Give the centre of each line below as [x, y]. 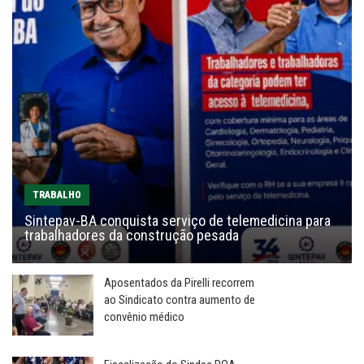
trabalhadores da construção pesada [132, 236]
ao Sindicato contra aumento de [180, 300]
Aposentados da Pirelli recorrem [179, 283]
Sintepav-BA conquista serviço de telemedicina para [178, 221]
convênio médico [144, 317]
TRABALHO [57, 195]
